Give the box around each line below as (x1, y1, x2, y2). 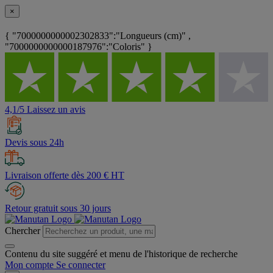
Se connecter (56, 260, 105, 271)
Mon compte (5, 260, 54, 271)
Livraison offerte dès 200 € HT (5, 170, 124, 181)
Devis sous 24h (5, 137, 64, 148)
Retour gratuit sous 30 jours (5, 203, 111, 214)
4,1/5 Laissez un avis (5, 104, 85, 115)
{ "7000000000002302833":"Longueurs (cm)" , (5, 30, 191, 41)
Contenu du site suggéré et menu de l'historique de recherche (5, 249, 238, 260)
